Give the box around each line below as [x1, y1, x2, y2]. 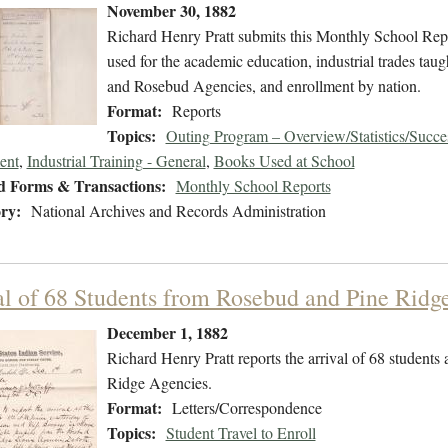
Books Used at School [213, 150, 355, 172]
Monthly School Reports [175, 175, 331, 197]
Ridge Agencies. [106, 372, 212, 394]
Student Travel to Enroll [165, 422, 316, 444]
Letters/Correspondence [171, 397, 322, 419]
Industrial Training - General [26, 150, 206, 172]
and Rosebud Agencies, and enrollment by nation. [106, 75, 421, 97]
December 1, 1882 [106, 321, 228, 345]
